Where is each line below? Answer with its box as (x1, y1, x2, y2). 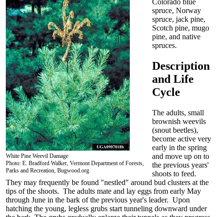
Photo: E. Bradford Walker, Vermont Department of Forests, (6, 159, 144, 167)
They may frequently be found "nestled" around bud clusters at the (6, 178, 209, 187)
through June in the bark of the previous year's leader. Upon (6, 196, 190, 204)
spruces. (152, 41, 177, 50)
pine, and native (152, 32, 201, 41)
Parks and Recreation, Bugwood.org (6, 167, 89, 174)
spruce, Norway (152, 6, 201, 15)
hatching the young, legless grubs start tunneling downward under (6, 204, 207, 213)
